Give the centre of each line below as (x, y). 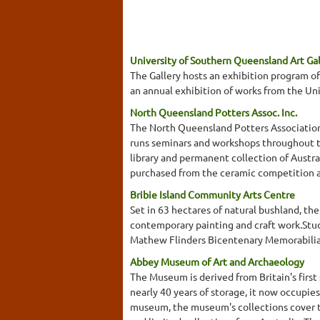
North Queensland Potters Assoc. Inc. (214, 112)
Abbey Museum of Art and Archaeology (217, 261)
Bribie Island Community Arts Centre (212, 194)
